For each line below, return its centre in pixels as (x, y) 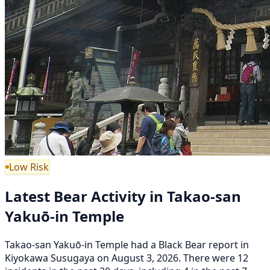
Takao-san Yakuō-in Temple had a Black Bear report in (127, 244)
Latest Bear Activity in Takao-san (123, 196)
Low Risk (29, 167)
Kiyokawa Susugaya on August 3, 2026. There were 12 (127, 258)
